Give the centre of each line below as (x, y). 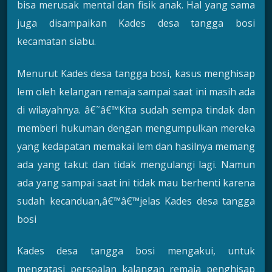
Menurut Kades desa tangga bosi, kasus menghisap (136, 73)
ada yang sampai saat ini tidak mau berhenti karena (136, 182)
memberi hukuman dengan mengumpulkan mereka (136, 128)
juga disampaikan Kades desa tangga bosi (136, 23)
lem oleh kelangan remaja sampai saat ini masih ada (136, 91)
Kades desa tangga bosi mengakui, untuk (136, 251)
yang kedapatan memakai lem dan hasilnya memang (136, 146)
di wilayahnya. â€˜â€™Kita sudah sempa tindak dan (136, 110)
